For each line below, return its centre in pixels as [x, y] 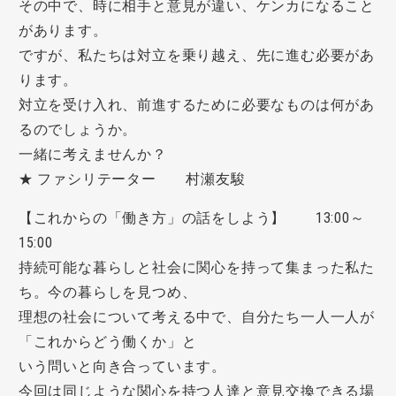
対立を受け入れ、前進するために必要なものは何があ [196, 105]
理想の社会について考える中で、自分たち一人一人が [196, 317]
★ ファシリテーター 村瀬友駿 [132, 179]
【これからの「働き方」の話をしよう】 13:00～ [191, 218]
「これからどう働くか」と [107, 342]
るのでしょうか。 [78, 130]
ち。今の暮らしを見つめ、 [107, 293]
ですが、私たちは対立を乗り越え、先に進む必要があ [196, 56]
